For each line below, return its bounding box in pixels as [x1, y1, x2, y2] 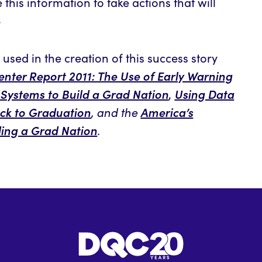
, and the [91, 104, 141, 120]
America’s [140, 104, 194, 120]
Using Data [174, 85, 235, 102]
